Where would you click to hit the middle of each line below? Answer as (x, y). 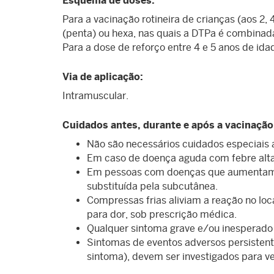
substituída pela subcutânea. (152, 187)
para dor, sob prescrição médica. (162, 215)
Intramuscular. (95, 96)
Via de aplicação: (103, 77)
